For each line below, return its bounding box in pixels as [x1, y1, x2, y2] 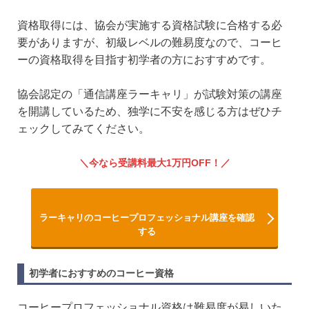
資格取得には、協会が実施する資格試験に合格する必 [17, 19, 282, 31]
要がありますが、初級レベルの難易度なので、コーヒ [17, 36, 282, 48]
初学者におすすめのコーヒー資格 [29, 267, 174, 279]
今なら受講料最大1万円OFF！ [88, 157, 221, 168]
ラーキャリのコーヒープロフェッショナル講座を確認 [39, 212, 255, 223]
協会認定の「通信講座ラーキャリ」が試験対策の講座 [17, 88, 282, 101]
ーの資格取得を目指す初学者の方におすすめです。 [17, 53, 271, 66]
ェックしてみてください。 [17, 123, 150, 135]
